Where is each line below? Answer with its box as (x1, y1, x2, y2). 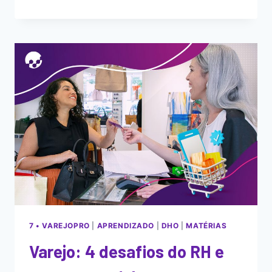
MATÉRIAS (186, 220, 227, 230)
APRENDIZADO (97, 220, 155, 230)
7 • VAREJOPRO (29, 220, 90, 230)
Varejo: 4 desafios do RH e (29, 240, 224, 262)
